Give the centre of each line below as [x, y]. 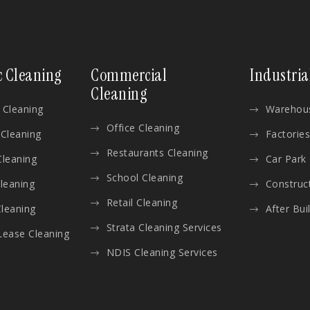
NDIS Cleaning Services [162, 252]
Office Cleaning [143, 128]
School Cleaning [144, 177]
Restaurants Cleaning [157, 153]
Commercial [129, 75]
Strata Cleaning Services [164, 227]
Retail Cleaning [142, 202]
